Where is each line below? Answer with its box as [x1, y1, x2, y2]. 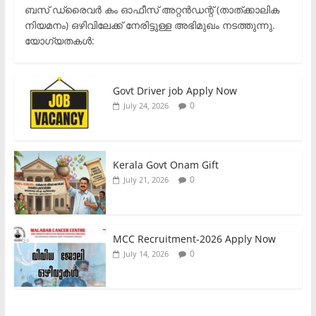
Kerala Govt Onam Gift [112, 158, 219, 172]
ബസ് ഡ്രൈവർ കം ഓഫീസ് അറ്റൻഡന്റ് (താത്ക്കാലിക [24, 3, 279, 17]
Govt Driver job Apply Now [112, 84, 237, 98]
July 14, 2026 [123, 248, 169, 260]
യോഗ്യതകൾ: [24, 34, 95, 48]
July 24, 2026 [123, 100, 169, 111]
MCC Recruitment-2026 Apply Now [112, 232, 276, 246]
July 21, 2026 [123, 174, 169, 186]
